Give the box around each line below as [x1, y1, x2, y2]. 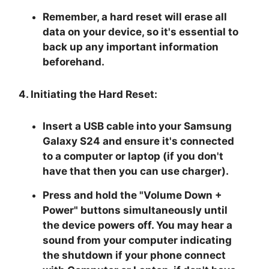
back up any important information [43, 40, 219, 53]
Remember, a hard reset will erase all [43, 10, 228, 23]
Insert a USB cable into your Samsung [43, 119, 232, 132]
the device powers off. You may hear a [43, 219, 233, 231]
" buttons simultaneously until [74, 204, 228, 216]
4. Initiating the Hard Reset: [19, 88, 158, 100]
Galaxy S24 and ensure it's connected [43, 134, 235, 147]
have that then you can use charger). [43, 165, 229, 177]
